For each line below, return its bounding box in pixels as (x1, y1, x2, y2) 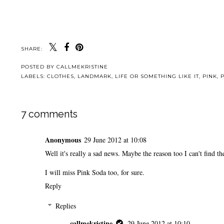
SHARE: (21, 45, 42, 52)
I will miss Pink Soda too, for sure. (45, 167, 144, 177)
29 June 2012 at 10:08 (84, 134, 146, 144)
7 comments (21, 108, 77, 120)
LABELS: (21, 72, 47, 79)
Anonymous (45, 134, 81, 145)
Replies (55, 200, 76, 210)
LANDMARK (77, 72, 111, 79)
